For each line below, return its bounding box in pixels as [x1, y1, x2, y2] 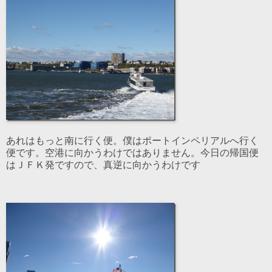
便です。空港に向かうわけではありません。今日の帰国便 [6, 148, 259, 158]
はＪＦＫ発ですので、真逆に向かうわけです [6, 160, 200, 171]
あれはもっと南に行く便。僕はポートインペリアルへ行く [6, 135, 259, 146]
